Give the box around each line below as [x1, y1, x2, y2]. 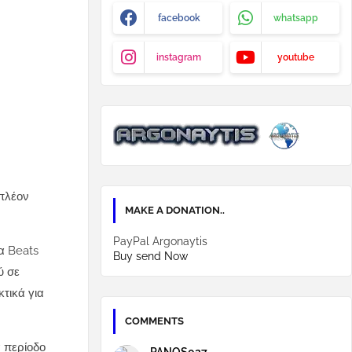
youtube [277, 52, 314, 63]
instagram [156, 52, 201, 63]
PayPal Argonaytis [113, 235, 207, 247]
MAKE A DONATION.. [125, 204, 225, 216]
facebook [157, 13, 200, 24]
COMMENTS [125, 315, 184, 327]
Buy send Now [113, 250, 188, 262]
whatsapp [273, 13, 318, 24]
